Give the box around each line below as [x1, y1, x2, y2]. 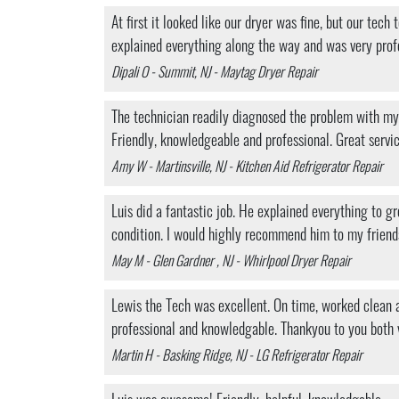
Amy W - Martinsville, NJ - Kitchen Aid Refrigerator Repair [111, 161, 383, 175]
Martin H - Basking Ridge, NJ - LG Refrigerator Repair [111, 350, 362, 364]
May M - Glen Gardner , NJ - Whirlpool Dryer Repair [111, 256, 351, 270]
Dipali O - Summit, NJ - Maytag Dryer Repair [111, 67, 318, 81]
